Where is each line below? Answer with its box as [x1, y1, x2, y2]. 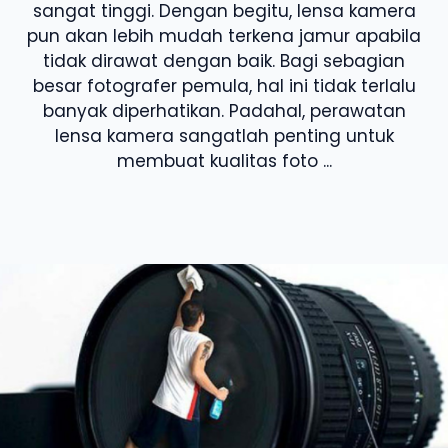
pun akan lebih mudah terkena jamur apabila [27, 24, 421, 48]
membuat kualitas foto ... [116, 149, 332, 173]
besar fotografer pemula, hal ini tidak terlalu [32, 74, 416, 98]
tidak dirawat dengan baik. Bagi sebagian [43, 49, 405, 73]
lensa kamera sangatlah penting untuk [54, 124, 394, 148]
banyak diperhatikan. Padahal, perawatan [42, 99, 406, 123]
